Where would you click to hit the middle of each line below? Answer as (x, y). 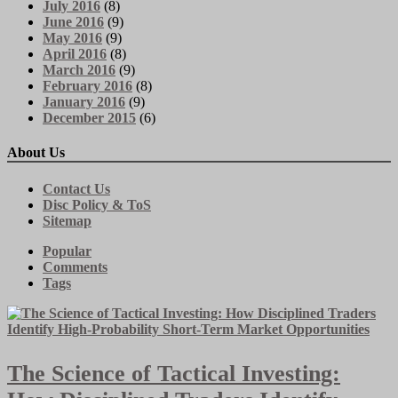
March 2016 (79, 69)
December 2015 (89, 117)
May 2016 (72, 37)
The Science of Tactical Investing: (174, 373)
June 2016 (73, 21)
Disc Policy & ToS (97, 205)
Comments (75, 267)
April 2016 (75, 53)
